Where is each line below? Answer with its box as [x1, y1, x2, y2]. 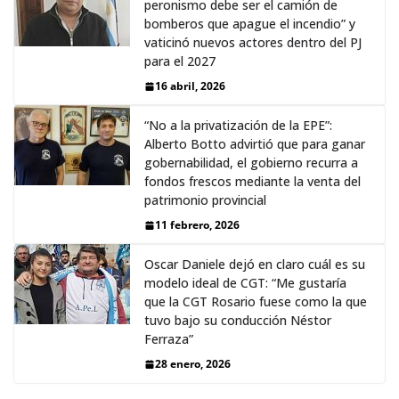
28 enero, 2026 [155, 356, 231, 372]
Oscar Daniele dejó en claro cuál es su [144, 256, 365, 273]
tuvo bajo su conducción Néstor [144, 312, 331, 330]
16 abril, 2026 [155, 78, 225, 94]
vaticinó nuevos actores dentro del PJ [144, 34, 362, 52]
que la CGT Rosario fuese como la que [144, 293, 367, 311]
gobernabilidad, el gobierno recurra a [144, 154, 358, 172]
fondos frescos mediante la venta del [144, 173, 361, 191]
